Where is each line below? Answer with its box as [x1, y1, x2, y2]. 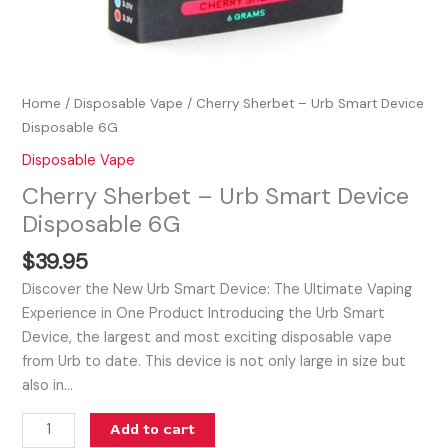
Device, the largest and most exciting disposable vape [22, 328, 393, 348]
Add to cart [110, 419, 195, 439]
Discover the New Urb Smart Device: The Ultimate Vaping [22, 280, 413, 300]
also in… [22, 376, 74, 396]
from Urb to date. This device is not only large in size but [22, 352, 407, 372]
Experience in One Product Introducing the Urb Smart [22, 304, 386, 324]
